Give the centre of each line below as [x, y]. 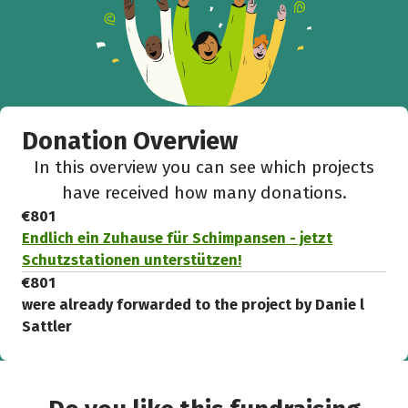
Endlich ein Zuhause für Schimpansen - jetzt [178, 239]
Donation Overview [130, 142]
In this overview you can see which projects [204, 168]
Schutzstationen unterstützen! [132, 260]
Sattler [47, 327]
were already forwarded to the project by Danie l [194, 305]
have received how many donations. [204, 193]
